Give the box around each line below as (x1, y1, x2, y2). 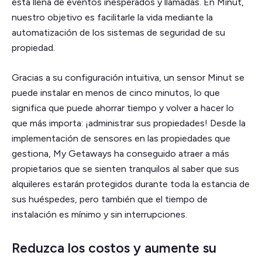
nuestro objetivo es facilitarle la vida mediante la (12, 12, 213, 23)
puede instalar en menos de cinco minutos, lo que (12, 87, 220, 99)
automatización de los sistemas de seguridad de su (12, 27, 225, 39)
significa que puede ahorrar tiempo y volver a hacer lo (12, 102, 234, 114)
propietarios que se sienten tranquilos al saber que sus (12, 163, 239, 175)
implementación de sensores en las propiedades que (12, 133, 230, 144)
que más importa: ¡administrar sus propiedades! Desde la (12, 118, 246, 129)
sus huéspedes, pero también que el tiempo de (12, 194, 208, 205)
